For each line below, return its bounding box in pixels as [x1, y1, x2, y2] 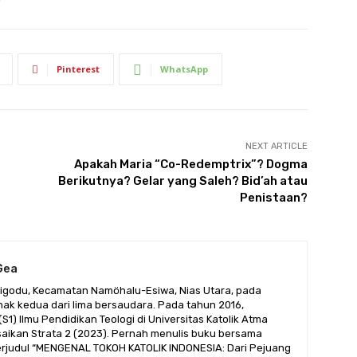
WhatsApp [160, 63, 208, 76]
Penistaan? [239, 190, 308, 206]
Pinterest [57, 63, 100, 76]
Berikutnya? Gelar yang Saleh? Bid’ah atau [57, 174, 308, 189]
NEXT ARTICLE [245, 141, 308, 152]
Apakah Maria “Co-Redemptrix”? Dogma [73, 157, 308, 172]
